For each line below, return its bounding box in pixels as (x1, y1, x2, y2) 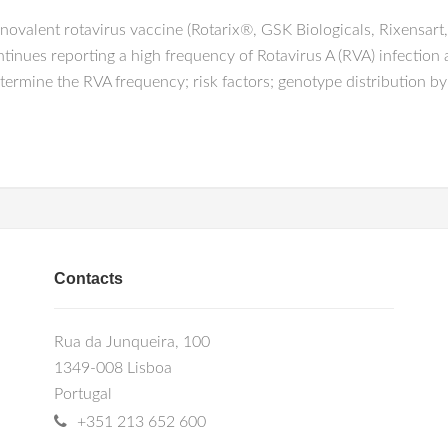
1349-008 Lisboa (54, 360, 172, 376)
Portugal (54, 386, 112, 402)
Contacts (54, 270, 123, 287)
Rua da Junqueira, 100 (54, 334, 210, 350)
